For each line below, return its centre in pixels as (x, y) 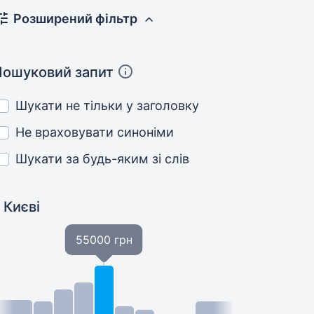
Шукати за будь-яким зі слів (103, 159)
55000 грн (104, 240)
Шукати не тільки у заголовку (108, 105)
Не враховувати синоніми (95, 132)
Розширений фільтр (76, 19)
